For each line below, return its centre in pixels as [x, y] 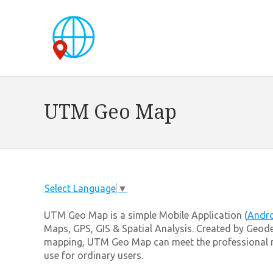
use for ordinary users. [94, 255]
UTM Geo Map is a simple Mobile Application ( [146, 215]
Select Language [80, 188]
